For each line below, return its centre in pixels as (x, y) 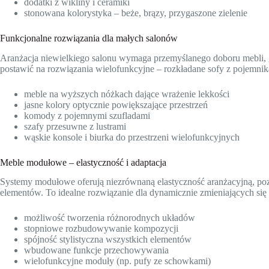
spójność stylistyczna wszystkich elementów (108, 240)
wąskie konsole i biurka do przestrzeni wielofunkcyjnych (132, 137)
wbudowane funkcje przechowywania (96, 250)
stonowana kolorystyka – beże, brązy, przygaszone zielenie (136, 13)
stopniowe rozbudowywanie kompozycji (101, 229)
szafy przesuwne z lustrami (75, 126)
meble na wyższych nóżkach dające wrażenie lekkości (127, 94)
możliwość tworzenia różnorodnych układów (110, 218)
